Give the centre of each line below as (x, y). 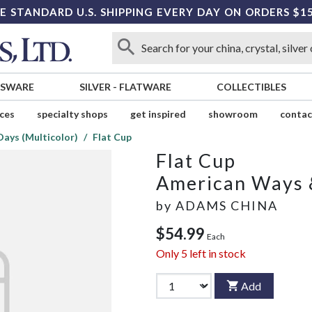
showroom (233, 114)
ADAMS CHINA (227, 206)
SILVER (95, 87)
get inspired (158, 114)
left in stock (217, 253)
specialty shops (72, 114)
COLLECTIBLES (251, 87)
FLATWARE (145, 87)
